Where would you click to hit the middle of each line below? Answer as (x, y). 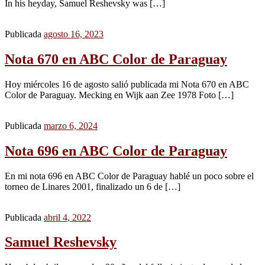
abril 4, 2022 (67, 217)
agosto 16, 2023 (74, 34)
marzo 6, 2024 (71, 125)
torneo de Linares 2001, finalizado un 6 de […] (93, 186)
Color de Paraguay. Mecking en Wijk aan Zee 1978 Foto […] (119, 95)
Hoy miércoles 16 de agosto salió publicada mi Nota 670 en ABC (127, 84)
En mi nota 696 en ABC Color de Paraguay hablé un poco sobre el (129, 176)
